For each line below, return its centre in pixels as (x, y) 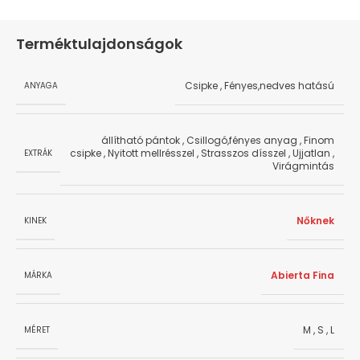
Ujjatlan (311, 153)
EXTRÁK (38, 153)
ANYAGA (41, 85)
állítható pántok (141, 141)
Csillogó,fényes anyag (242, 141)
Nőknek (315, 221)
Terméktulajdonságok (99, 44)
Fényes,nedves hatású (279, 86)
